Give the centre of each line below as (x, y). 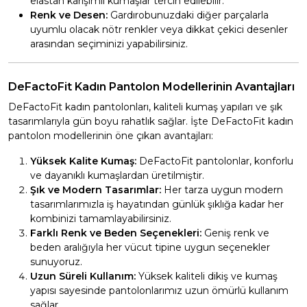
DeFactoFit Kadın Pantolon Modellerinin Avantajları (151, 87)
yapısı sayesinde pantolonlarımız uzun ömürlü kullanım (159, 291)
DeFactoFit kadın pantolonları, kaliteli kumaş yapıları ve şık (145, 107)
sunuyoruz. (56, 262)
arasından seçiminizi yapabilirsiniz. (109, 44)
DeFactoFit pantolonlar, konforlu (215, 161)
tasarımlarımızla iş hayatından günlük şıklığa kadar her (157, 205)
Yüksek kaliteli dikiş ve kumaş (207, 277)
